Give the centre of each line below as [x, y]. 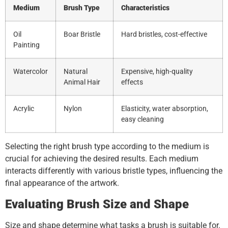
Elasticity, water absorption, [165, 109]
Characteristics [145, 8]
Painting [26, 45]
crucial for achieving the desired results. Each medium [102, 159]
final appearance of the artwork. [62, 183]
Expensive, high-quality [157, 72]
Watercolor [31, 72]
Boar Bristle [82, 35]
